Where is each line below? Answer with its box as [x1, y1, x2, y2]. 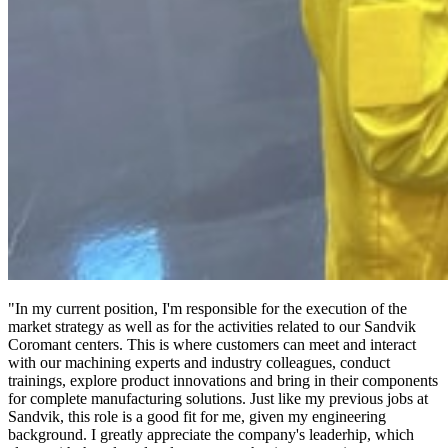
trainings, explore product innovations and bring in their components [8, 371, 438, 389]
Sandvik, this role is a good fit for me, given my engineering [8, 407, 386, 425]
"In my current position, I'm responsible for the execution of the [8, 299, 407, 317]
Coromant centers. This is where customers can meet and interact [8, 335, 416, 353]
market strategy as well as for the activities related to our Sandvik [8, 317, 416, 335]
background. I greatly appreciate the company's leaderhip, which [8, 425, 414, 443]
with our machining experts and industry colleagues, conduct [8, 353, 390, 371]
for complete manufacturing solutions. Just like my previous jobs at [8, 389, 428, 407]
